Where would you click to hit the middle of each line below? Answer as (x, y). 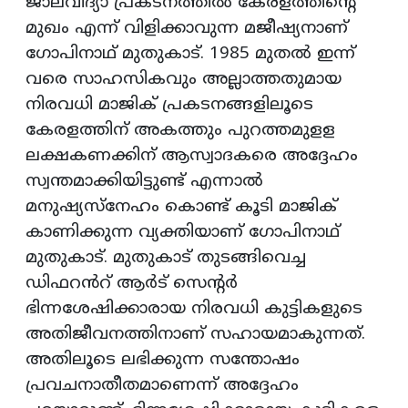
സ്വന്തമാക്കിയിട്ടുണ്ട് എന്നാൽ (144, 181)
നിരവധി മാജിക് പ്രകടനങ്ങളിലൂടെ (169, 105)
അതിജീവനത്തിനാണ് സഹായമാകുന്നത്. (195, 334)
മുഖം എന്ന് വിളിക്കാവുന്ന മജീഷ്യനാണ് (187, 28)
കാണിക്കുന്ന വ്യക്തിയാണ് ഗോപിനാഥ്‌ (183, 232)
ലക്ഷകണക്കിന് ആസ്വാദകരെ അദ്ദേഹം (192, 156)
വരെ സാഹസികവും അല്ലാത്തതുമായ (184, 79)
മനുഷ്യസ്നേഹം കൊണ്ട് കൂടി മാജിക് (181, 207)
